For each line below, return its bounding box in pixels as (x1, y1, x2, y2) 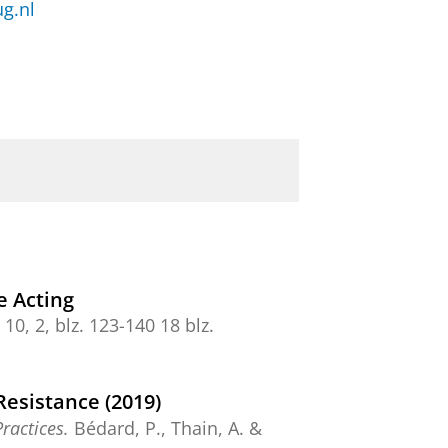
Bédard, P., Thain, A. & (69, 415, 262, 440)
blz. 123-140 (55, 313, 155, 338)
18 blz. (160, 313, 214, 338)
